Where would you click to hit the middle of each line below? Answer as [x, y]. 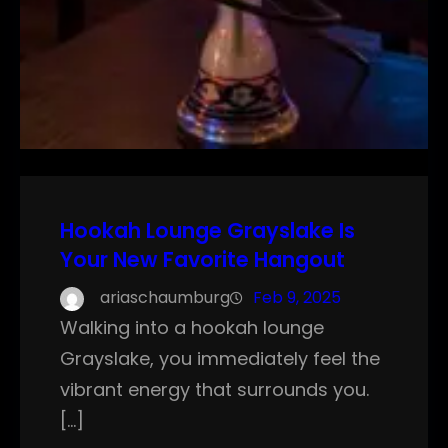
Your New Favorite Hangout [202, 260]
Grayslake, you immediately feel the [220, 359]
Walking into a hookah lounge [192, 328]
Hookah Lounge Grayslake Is [207, 231]
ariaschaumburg [165, 298]
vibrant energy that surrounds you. [214, 390]
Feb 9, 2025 [297, 298]
